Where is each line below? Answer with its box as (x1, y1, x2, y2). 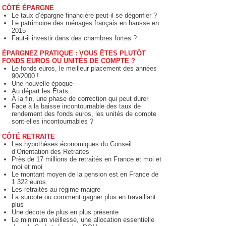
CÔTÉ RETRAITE (2, 133, 55, 140)
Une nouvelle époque (11, 80, 73, 87)
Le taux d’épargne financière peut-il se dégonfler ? (11, 12, 157, 19)
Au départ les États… (11, 87, 75, 95)
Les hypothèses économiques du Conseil (11, 140, 132, 148)
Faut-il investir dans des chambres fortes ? (11, 34, 137, 42)
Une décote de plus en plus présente (11, 208, 119, 216)
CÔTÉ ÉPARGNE (2, 4, 54, 12)
